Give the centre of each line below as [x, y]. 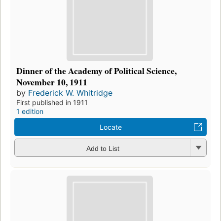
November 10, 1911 [52, 82]
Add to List [103, 148]
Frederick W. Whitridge [70, 93]
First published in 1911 [52, 103]
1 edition [30, 111]
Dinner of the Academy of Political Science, [96, 71]
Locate [110, 127]
